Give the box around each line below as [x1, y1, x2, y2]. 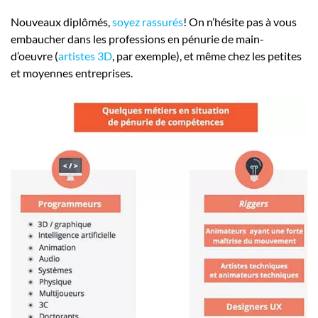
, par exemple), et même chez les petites [112, 49, 302, 63]
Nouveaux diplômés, [11, 15, 112, 29]
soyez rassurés [112, 15, 183, 29]
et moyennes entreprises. [11, 66, 133, 80]
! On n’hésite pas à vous [183, 15, 297, 29]
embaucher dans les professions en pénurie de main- [11, 32, 264, 46]
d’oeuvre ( [11, 49, 58, 63]
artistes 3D [58, 49, 112, 63]
